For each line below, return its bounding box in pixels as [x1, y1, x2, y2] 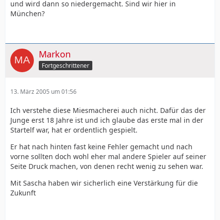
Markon [39, 48, 71, 60]
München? [10, 9, 45, 18]
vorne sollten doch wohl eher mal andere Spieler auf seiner [10, 152, 206, 161]
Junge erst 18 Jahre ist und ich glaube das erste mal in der [10, 115, 203, 125]
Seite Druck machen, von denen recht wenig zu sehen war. [10, 162, 203, 171]
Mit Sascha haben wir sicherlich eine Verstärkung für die [10, 178, 198, 188]
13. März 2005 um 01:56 [10, 87, 77, 96]
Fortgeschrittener [42, 61, 89, 70]
